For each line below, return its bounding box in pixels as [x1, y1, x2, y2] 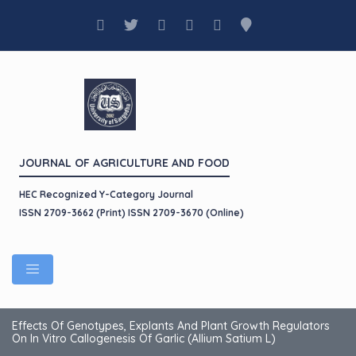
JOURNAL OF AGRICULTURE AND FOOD [19, 156, 230, 170]
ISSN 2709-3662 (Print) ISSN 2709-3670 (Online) [19, 207, 244, 219]
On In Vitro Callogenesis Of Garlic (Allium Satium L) [12, 331, 276, 346]
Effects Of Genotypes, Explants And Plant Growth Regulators [12, 319, 330, 333]
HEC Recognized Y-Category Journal [19, 188, 193, 200]
